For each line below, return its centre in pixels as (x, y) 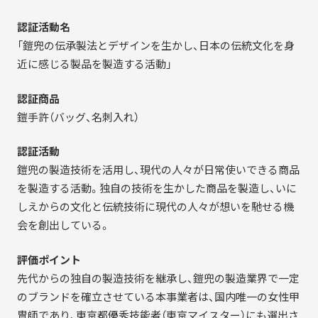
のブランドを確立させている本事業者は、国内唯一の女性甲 (158, 296)
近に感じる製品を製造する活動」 (94, 64)
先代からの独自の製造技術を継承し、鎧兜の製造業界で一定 (158, 278)
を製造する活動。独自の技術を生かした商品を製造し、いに (157, 188)
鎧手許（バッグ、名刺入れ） (78, 117)
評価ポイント (49, 259)
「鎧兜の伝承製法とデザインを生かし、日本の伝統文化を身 (155, 46)
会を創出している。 (63, 225)
